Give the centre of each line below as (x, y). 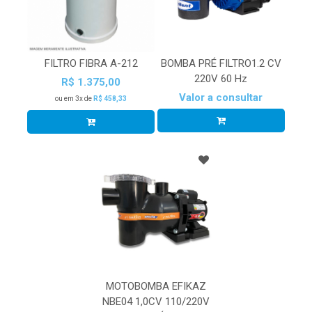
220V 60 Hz (221, 79)
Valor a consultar (221, 98)
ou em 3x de (75, 99)
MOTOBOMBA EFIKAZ (156, 286)
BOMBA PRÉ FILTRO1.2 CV (221, 64)
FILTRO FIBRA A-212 (91, 64)
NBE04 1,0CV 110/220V (156, 301)
